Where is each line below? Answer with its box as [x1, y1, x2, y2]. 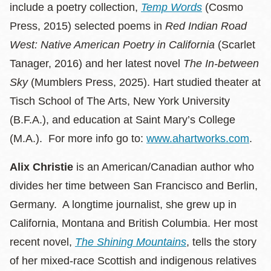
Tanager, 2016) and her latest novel [10, 57, 183, 70]
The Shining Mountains [75, 235, 186, 248]
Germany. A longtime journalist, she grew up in [10, 198, 237, 211]
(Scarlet [218, 38, 255, 51]
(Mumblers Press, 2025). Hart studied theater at [28, 76, 261, 88]
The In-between [183, 57, 259, 70]
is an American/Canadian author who [73, 160, 254, 173]
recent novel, [10, 235, 75, 248]
